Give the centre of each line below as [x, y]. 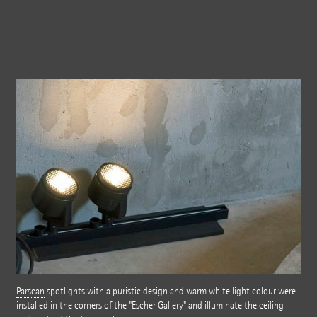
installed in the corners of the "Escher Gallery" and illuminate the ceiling [150, 305]
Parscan [30, 291]
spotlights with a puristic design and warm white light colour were [170, 291]
